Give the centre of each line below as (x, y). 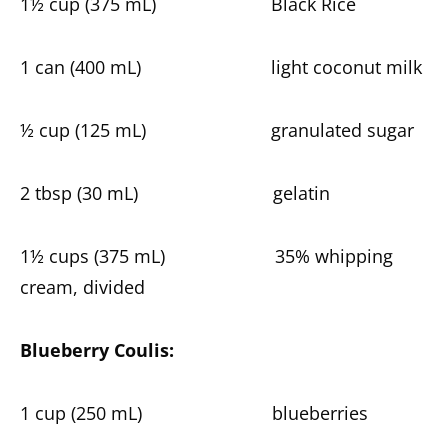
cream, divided (82, 287)
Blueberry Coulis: (97, 350)
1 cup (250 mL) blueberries (194, 413)
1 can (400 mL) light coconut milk (221, 67)
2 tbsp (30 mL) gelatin (175, 193)
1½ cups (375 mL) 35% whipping (206, 256)
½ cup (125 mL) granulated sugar (217, 130)
